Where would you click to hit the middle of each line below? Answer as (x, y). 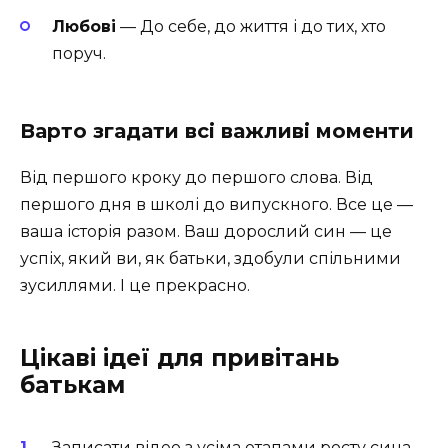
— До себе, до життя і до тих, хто (251, 27)
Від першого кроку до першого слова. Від (196, 178)
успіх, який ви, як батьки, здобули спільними (210, 259)
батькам (72, 385)
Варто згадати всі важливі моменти (217, 131)
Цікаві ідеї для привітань (179, 358)
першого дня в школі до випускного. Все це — (216, 205)
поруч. (79, 54)
